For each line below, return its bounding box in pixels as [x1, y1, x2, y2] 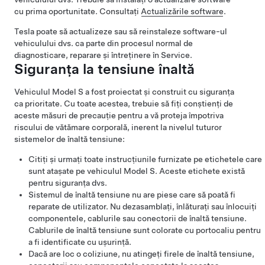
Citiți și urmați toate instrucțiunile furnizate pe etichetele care [28, 154, 262, 164]
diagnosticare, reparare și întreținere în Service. [14, 50, 192, 60]
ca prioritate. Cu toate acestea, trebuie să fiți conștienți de [14, 99, 233, 108]
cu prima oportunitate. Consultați [14, 7, 141, 16]
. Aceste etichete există [155, 166, 245, 176]
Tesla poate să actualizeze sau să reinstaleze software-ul [14, 27, 227, 36]
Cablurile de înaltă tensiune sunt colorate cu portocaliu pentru [28, 225, 261, 235]
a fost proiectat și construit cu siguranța [83, 87, 234, 96]
